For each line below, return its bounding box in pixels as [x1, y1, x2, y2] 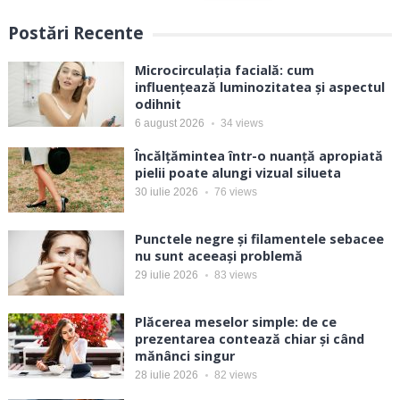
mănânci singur [134, 347, 235, 365]
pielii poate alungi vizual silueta [134, 164, 341, 182]
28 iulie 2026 [134, 369, 198, 382]
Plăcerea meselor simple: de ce [134, 313, 337, 331]
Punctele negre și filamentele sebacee [134, 230, 384, 248]
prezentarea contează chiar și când [134, 330, 364, 348]
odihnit [134, 96, 181, 113]
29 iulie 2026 [134, 269, 198, 282]
